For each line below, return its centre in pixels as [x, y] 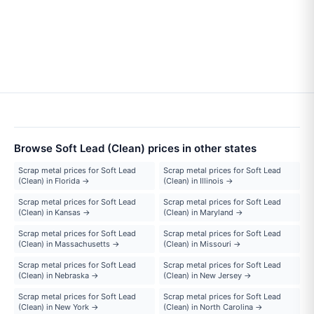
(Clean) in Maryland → [203, 212]
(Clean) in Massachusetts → [69, 244]
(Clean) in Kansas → [54, 212]
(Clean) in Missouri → [202, 244]
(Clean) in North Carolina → [213, 307]
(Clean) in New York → [59, 307]
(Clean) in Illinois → [198, 180]
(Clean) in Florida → [54, 180]
